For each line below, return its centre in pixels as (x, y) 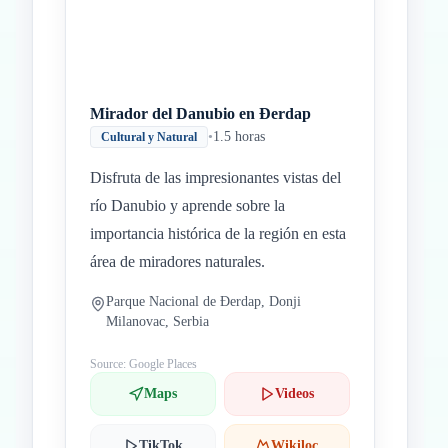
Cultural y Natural (149, 137)
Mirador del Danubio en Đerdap (200, 113)
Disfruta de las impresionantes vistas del (215, 177)
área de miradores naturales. (177, 261)
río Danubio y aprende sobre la (187, 205)
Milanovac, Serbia (157, 321)
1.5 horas (239, 136)
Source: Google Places (143, 364)
